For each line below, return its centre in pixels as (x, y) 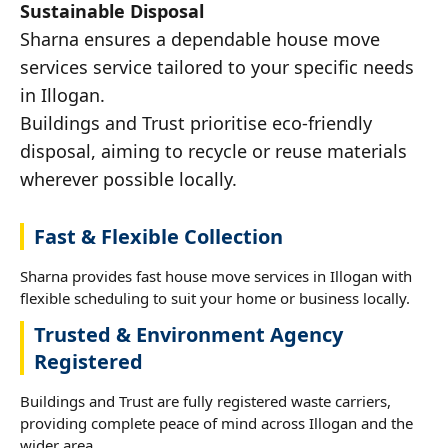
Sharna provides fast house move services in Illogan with (216, 275)
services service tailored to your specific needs (217, 66)
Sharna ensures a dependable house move (200, 38)
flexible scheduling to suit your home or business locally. (215, 297)
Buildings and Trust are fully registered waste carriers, (205, 400)
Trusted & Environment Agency (188, 334)
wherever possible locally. (128, 178)
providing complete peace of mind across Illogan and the (216, 422)
